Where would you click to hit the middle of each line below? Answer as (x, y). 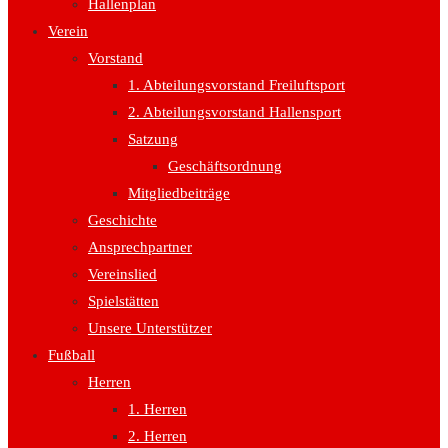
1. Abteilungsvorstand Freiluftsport (236, 85)
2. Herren (157, 436)
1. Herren (157, 409)
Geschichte (122, 220)
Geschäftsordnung (225, 166)
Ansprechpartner (140, 247)
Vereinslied (122, 274)
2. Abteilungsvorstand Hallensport (234, 112)
